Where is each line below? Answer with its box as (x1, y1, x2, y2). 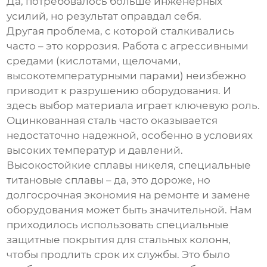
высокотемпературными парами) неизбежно (7, 70, 247, 82)
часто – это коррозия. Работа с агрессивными (7, 40, 249, 52)
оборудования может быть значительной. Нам (7, 204, 252, 216)
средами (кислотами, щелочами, (7, 55, 181, 67)
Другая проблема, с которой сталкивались (7, 25, 235, 38)
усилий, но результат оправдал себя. (7, 10, 202, 23)
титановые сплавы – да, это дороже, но (7, 174, 211, 187)
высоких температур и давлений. (7, 144, 184, 157)
